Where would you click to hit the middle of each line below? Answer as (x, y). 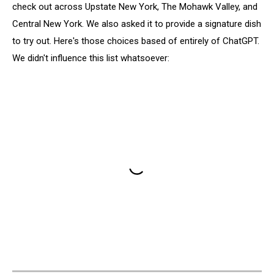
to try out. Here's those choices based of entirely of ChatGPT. (136, 41)
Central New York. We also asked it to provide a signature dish (137, 24)
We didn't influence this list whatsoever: (91, 58)
